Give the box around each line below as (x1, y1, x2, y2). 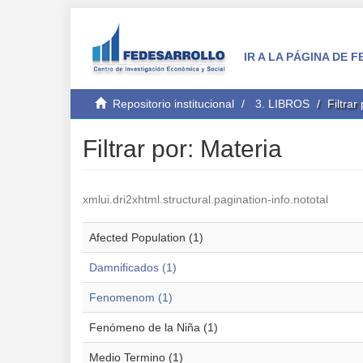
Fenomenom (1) (89, 291, 173, 304)
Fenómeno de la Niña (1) (89, 321, 218, 334)
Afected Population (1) (89, 231, 203, 244)
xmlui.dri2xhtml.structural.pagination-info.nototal (83, 193, 328, 206)
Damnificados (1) (89, 261, 177, 274)
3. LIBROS (255, 97, 310, 110)
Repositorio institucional (113, 97, 234, 110)
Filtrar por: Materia (83, 135, 282, 162)
